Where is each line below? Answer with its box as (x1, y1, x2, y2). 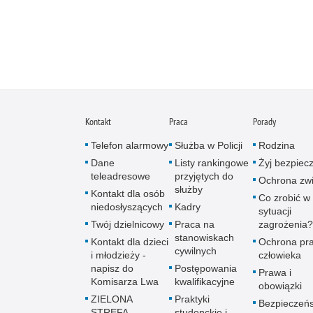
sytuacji (259, 205, 291, 217)
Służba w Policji (175, 139, 242, 151)
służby (175, 183, 203, 195)
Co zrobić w (259, 191, 310, 203)
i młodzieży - (91, 249, 146, 261)
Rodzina (259, 139, 295, 151)
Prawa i (259, 266, 291, 278)
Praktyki (175, 293, 210, 305)
